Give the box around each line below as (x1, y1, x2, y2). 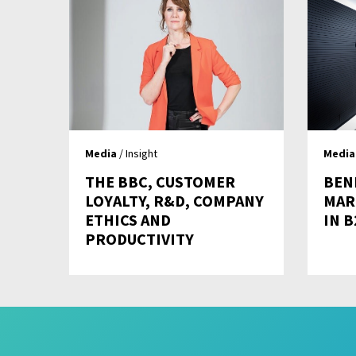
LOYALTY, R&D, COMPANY (85, 191, 264, 211)
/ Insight (117, 146, 157, 161)
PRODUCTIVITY (85, 229, 194, 250)
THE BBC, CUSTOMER (85, 172, 235, 192)
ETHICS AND (85, 210, 171, 230)
